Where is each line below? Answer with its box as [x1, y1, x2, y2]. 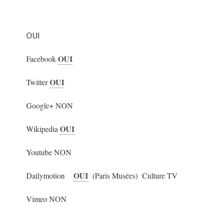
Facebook [26, 54, 58, 64]
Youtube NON [26, 147, 72, 157]
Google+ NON [26, 100, 73, 110]
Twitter [26, 77, 50, 87]
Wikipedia [26, 124, 60, 134]
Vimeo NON [26, 194, 67, 204]
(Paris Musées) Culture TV [88, 170, 178, 181]
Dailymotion [26, 170, 73, 181]
